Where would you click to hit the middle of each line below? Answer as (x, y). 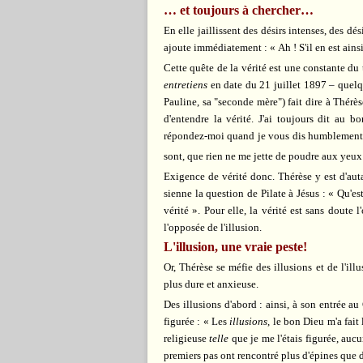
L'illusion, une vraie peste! (235, 247)
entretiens (186, 84)
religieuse (187, 339)
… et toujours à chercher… (239, 10)
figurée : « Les (197, 322)
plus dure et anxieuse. (211, 284)
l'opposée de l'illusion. (213, 228)
